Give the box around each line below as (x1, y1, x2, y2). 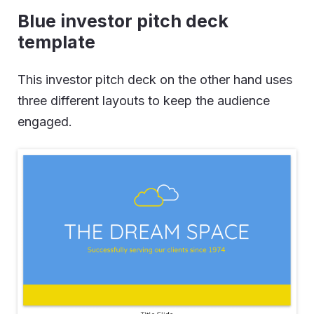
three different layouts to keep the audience (18, 93, 270, 108)
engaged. (18, 114, 72, 129)
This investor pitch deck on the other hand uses (18, 72, 292, 87)
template (18, 32, 95, 53)
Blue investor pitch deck (18, 11, 228, 32)
